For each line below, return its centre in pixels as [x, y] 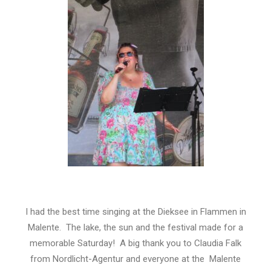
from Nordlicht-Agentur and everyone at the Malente [135, 259]
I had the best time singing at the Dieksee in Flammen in [135, 212]
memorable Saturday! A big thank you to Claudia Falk [135, 243]
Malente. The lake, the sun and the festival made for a [135, 227]
